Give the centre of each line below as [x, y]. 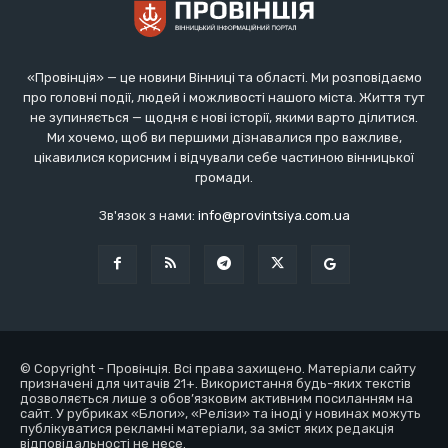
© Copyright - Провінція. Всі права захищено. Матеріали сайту [218, 368]
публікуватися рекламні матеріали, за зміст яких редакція [207, 428]
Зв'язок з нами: [148, 215]
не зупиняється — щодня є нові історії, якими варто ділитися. [224, 117]
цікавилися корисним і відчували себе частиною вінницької [224, 157]
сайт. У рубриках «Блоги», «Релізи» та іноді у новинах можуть [220, 413]
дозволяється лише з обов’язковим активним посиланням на [216, 398]
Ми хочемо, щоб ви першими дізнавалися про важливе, [224, 137]
